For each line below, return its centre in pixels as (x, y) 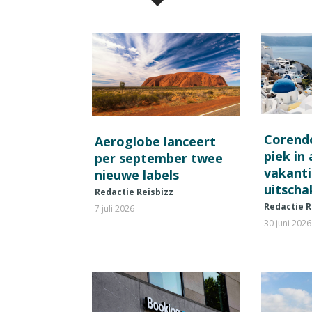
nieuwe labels (137, 175)
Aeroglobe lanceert (155, 142)
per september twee (159, 158)
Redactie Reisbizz (134, 192)
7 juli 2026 (115, 209)
